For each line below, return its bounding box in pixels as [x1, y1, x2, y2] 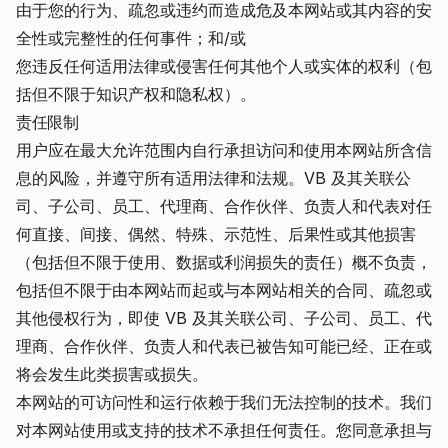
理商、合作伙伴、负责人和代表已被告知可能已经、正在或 [16, 336, 432, 356]
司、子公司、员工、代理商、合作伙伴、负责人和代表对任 [16, 196, 432, 216]
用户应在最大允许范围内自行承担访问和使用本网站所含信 [16, 140, 432, 160]
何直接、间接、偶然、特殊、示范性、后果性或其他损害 [16, 224, 416, 244]
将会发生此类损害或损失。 [16, 364, 208, 384]
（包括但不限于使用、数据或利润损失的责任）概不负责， [16, 252, 432, 272]
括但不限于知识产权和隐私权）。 [16, 84, 256, 104]
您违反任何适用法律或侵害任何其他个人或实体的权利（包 [16, 56, 432, 76]
